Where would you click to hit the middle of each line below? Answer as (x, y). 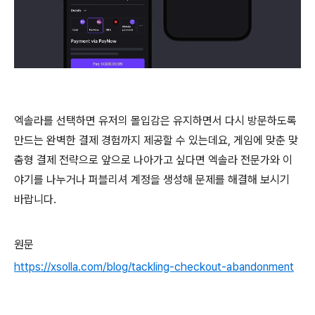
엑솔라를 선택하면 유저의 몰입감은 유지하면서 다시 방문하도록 (155, 121)
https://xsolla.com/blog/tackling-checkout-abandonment (154, 267)
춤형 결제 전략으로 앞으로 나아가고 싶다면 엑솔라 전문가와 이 (153, 160)
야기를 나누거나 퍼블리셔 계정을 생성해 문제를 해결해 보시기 (152, 180)
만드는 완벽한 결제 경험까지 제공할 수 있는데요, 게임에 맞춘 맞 (156, 140)
